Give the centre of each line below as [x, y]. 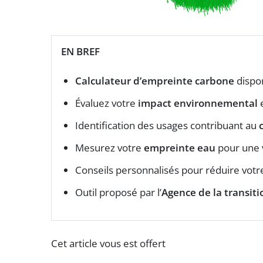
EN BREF [80, 51]
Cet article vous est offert [108, 243]
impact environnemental [198, 103]
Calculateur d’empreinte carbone [155, 80]
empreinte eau [180, 147]
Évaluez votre [107, 103]
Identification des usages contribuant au [167, 125]
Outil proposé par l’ [118, 192]
